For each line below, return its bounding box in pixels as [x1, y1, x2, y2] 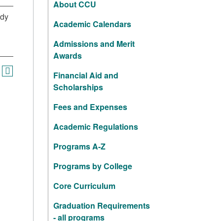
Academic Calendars [53, 18, 131, 30]
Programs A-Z [53, 141, 106, 152]
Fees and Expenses [53, 101, 127, 112]
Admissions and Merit [53, 38, 135, 49]
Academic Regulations [53, 121, 138, 132]
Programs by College [53, 160, 132, 172]
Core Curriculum [53, 180, 115, 191]
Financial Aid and [53, 70, 118, 81]
